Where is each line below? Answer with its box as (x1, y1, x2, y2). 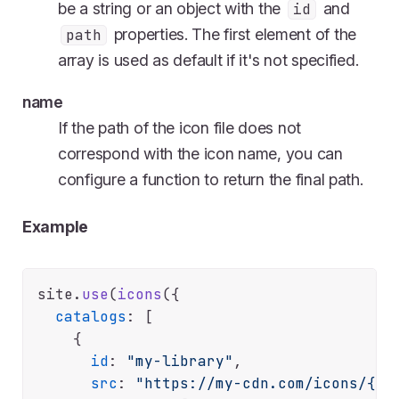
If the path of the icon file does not (58, 118, 302, 138)
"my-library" (126, 352, 233, 371)
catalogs (55, 307, 126, 327)
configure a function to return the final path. (58, 170, 363, 190)
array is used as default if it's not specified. (58, 51, 359, 70)
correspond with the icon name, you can (58, 144, 343, 164)
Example (22, 217, 89, 237)
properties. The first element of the (109, 25, 357, 45)
